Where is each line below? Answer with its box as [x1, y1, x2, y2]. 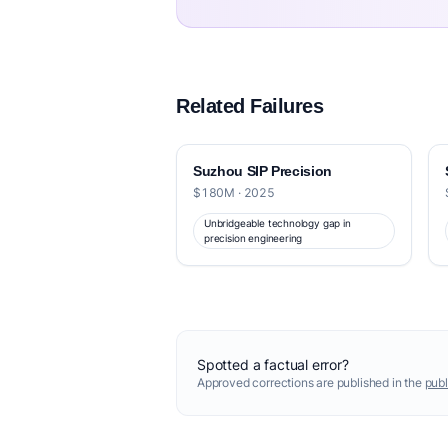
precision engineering [204, 232, 303, 244]
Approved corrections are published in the [197, 375, 425, 390]
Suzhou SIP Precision [193, 163, 332, 179]
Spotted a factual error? [197, 356, 349, 373]
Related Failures [176, 95, 323, 117]
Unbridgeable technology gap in [204, 217, 351, 229]
